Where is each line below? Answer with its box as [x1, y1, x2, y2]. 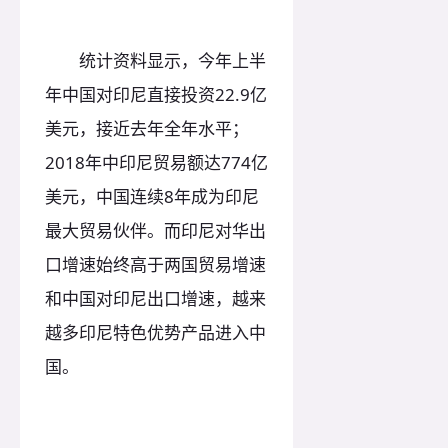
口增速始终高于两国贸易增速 [45, 253, 266, 277]
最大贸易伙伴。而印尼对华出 [45, 219, 266, 243]
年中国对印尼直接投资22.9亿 [45, 83, 267, 107]
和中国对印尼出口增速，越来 [45, 287, 266, 311]
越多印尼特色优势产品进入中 [45, 321, 266, 345]
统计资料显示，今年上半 [45, 49, 266, 73]
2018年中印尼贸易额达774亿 [45, 151, 268, 175]
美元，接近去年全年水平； [45, 117, 249, 141]
